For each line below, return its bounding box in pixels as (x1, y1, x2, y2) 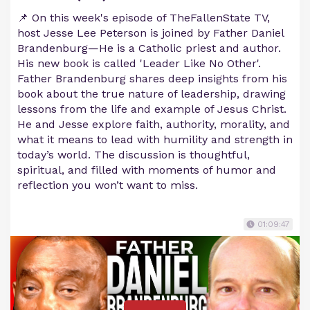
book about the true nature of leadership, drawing (17, 87, 286, 100)
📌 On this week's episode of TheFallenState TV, (17, 11, 270, 24)
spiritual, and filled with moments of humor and (17, 163, 276, 176)
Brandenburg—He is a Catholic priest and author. (17, 42, 281, 55)
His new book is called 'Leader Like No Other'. (17, 57, 261, 70)
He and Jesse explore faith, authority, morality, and (17, 118, 290, 131)
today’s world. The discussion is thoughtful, (17, 148, 250, 161)
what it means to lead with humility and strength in (17, 133, 293, 146)
